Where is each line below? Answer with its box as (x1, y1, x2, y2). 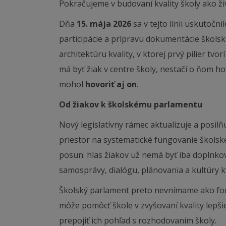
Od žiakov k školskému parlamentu (59, 99, 202, 110)
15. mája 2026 (77, 18, 131, 29)
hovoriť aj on (85, 79, 137, 90)
